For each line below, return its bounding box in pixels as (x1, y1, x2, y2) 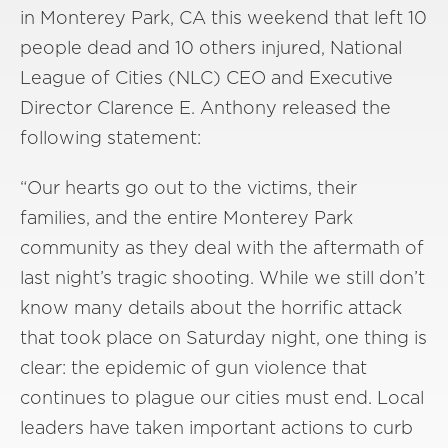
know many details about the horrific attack (20, 297, 402, 318)
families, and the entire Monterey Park (20, 207, 353, 228)
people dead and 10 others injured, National (20, 37, 402, 58)
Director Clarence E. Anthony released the (20, 97, 391, 118)
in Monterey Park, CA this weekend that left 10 (20, 7, 427, 28)
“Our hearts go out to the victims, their (20, 177, 357, 198)
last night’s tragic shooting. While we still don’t (20, 267, 425, 288)
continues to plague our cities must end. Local (20, 387, 424, 408)
